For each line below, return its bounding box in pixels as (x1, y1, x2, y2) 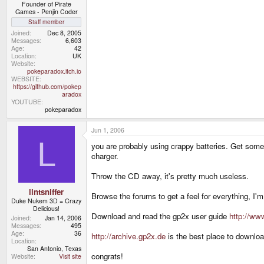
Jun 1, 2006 (91, 126, 124, 135)
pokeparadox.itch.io (27, 67, 81, 76)
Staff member (28, 18, 64, 27)
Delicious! (33, 203, 60, 213)
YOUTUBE (11, 97, 41, 107)
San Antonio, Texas (27, 243, 81, 253)
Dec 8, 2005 (47, 28, 81, 38)
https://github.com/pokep (13, 82, 81, 91)
